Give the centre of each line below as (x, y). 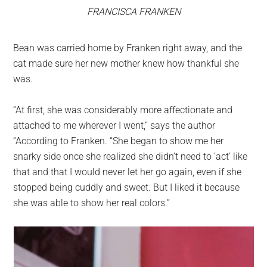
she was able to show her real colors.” (92, 203)
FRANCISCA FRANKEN (133, 12)
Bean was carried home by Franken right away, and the (128, 48)
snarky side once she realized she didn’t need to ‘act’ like (131, 157)
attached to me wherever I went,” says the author (114, 126)
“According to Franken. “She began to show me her (119, 141)
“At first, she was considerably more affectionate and (123, 110)
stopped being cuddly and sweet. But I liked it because (127, 188)
